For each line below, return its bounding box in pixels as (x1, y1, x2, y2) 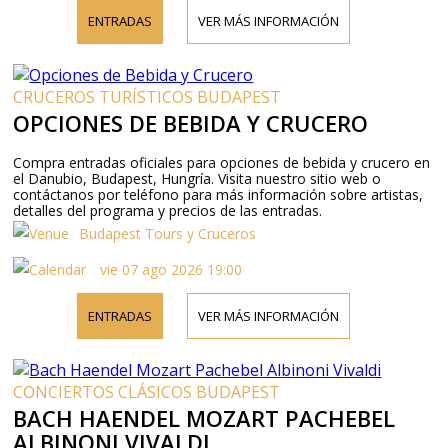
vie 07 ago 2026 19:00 (96, 259, 243, 279)
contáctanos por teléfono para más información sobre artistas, (13, 184, 424, 204)
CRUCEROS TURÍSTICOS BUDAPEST (13, 85, 282, 108)
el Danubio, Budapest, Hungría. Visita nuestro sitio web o (13, 168, 382, 188)
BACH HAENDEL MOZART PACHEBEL (13, 402, 396, 433)
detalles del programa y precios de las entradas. (13, 200, 323, 220)
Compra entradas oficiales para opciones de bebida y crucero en (13, 152, 431, 172)
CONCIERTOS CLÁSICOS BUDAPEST (13, 380, 281, 403)
